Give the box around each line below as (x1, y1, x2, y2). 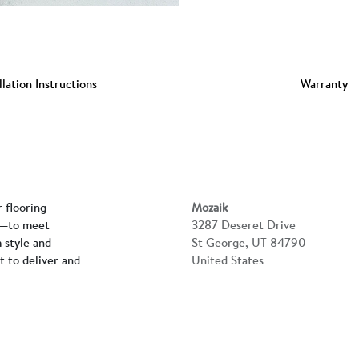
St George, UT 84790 (192, 233, 306, 251)
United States (192, 251, 264, 268)
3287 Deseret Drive (192, 216, 299, 233)
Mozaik (192, 198, 228, 216)
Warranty (300, 75, 348, 92)
